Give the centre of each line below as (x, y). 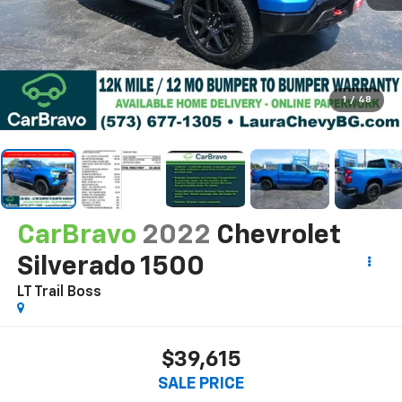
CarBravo (76, 236)
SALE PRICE (201, 385)
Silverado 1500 (110, 267)
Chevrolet (278, 236)
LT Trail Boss (59, 292)
